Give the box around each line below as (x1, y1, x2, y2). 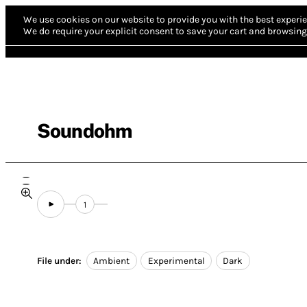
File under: (37, 256, 82, 267)
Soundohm (37, 119, 132, 142)
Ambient (93, 256, 130, 267)
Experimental (147, 256, 205, 267)
